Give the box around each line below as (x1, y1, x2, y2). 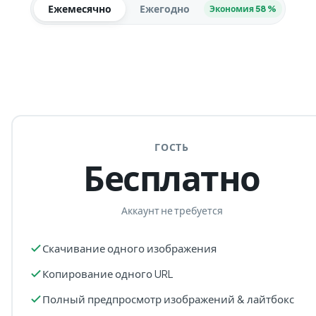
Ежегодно (140, 2, 190, 15)
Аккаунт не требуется (121, 204, 223, 217)
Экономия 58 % (209, 4, 276, 14)
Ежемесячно (48, 2, 111, 15)
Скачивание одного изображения (42, 241, 217, 255)
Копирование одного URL (42, 267, 173, 280)
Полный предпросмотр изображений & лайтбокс (42, 292, 294, 305)
